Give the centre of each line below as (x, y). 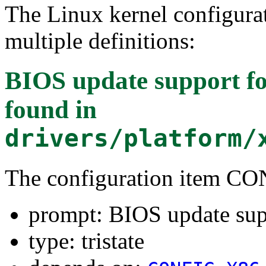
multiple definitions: (100, 40)
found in (51, 109)
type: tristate (86, 240)
